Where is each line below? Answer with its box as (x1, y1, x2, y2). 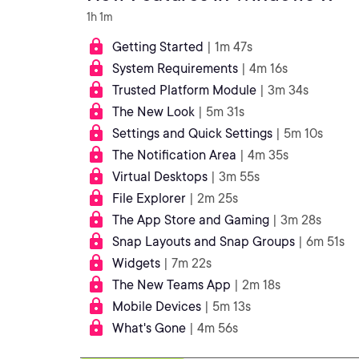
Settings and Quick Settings (112, 126, 272, 141)
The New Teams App (112, 277, 231, 292)
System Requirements (112, 61, 238, 76)
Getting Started (112, 39, 204, 54)
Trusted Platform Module (112, 83, 256, 98)
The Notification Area (112, 147, 236, 163)
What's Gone (112, 321, 186, 336)
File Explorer (112, 191, 186, 206)
